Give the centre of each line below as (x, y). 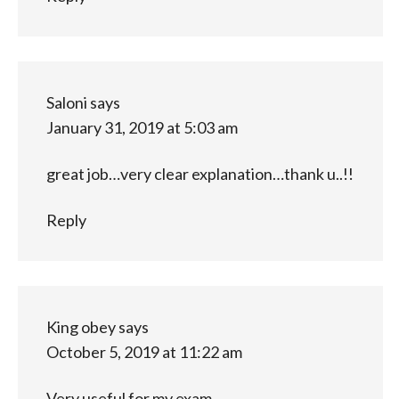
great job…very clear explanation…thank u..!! (199, 173)
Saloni (66, 102)
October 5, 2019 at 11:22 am (144, 351)
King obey (81, 326)
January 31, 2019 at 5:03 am (142, 127)
